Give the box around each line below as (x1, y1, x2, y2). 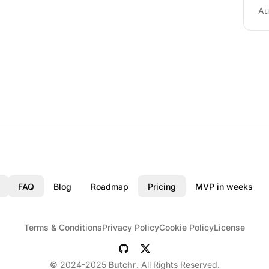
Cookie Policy (159, 222, 214, 232)
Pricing (148, 181, 176, 192)
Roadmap (91, 181, 128, 192)
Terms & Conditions (24, 222, 102, 232)
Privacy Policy (102, 222, 159, 232)
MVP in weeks (195, 181, 253, 192)
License (214, 222, 245, 232)
